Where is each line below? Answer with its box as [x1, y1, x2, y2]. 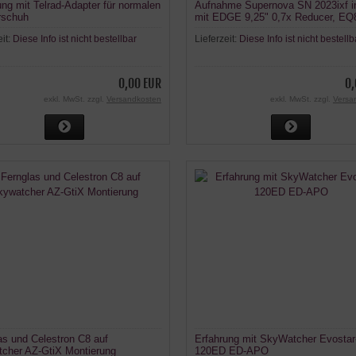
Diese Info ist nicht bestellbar [13, 33, 137, 45]
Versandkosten [106, 95, 161, 104]
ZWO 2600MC [194, 23, 260, 36]
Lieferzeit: [194, 33, 239, 45]
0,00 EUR [118, 75, 161, 92]
